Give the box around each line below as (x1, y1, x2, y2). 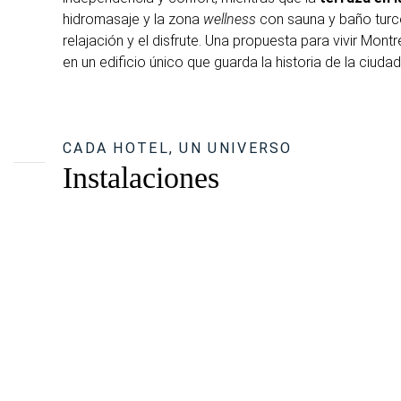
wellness (203, 10, 256, 28)
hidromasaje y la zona (63, 10, 203, 28)
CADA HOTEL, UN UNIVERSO (63, 139, 293, 157)
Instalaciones (63, 160, 219, 194)
